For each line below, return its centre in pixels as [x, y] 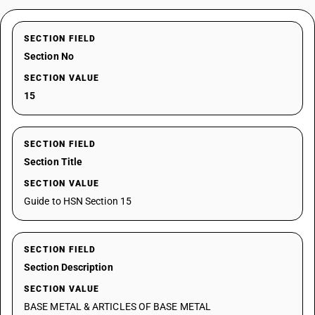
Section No [49, 56]
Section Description [69, 267]
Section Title [53, 162]
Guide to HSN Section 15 [78, 201]
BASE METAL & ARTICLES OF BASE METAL [117, 307]
